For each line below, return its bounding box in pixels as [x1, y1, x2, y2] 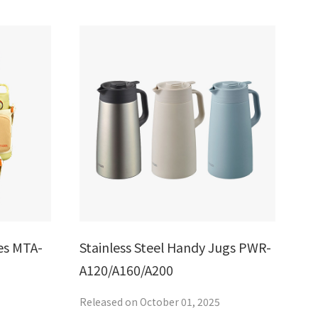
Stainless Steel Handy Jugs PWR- [79, 238, 271, 256]
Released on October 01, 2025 [79, 295, 220, 309]
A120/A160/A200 [79, 261, 173, 279]
